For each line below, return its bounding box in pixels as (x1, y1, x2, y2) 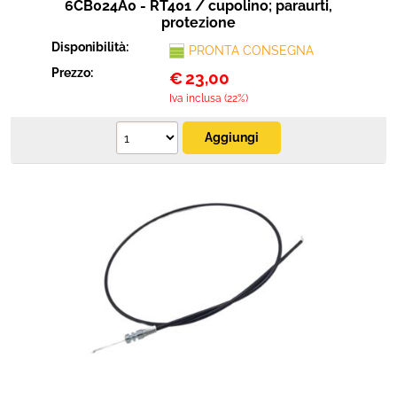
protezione (161, 14, 236, 31)
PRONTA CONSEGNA (188, 43, 314, 58)
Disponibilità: (51, 40, 132, 54)
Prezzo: (51, 66, 97, 80)
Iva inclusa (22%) (168, 92, 248, 105)
